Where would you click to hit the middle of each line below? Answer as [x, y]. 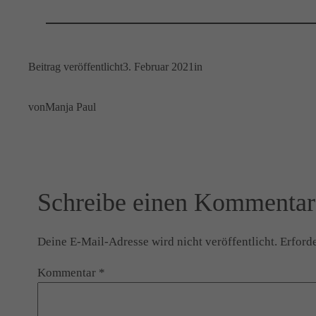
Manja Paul [71, 107]
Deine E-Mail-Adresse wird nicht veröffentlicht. [158, 241]
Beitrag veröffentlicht [75, 67]
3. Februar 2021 [158, 67]
